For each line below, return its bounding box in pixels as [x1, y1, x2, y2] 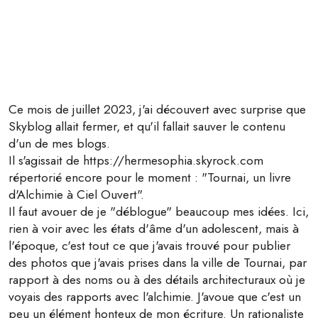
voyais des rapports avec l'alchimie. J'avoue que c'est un [9, 287, 301, 306]
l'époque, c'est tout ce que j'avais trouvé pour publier [9, 236, 290, 255]
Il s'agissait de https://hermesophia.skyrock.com [9, 151, 263, 170]
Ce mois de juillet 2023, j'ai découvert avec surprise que [9, 100, 306, 119]
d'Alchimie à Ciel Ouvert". [9, 185, 144, 204]
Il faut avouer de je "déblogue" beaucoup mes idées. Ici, [9, 202, 309, 221]
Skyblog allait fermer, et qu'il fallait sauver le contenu [9, 117, 285, 136]
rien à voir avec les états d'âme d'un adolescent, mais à [9, 219, 299, 238]
